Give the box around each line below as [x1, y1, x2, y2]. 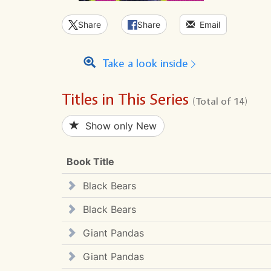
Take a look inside [99, 56, 188, 71]
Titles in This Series [62, 90, 192, 109]
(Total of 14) [192, 94, 247, 108]
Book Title [67, 155, 114, 168]
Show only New [79, 120, 157, 132]
